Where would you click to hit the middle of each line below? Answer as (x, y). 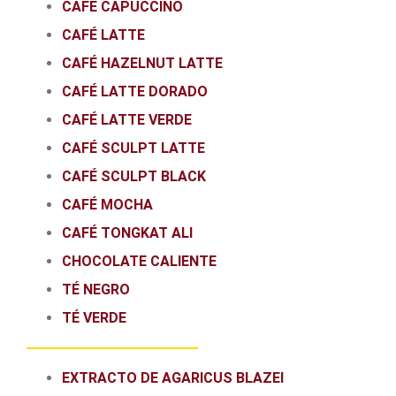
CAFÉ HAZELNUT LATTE (142, 64)
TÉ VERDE (94, 318)
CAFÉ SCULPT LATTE (133, 148)
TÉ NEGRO (96, 290)
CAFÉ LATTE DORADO (135, 92)
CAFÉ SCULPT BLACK (134, 177)
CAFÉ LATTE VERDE (127, 120)
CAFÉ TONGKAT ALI (127, 233)
